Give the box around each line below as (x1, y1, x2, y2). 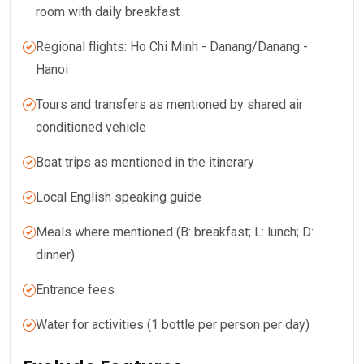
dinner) (36, 247, 75, 263)
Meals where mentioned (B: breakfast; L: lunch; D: (36, 224, 314, 240)
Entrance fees (36, 282, 115, 298)
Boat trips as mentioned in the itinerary (36, 154, 254, 171)
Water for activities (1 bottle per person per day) (36, 317, 310, 333)
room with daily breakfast (36, 4, 180, 20)
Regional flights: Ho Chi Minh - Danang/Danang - (36, 39, 308, 55)
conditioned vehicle (36, 119, 146, 136)
